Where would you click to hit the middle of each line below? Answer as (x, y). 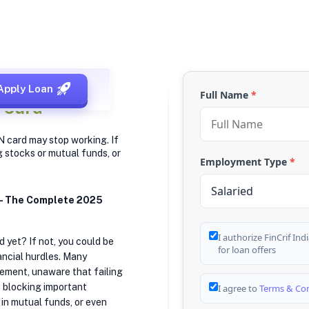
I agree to (238, 288)
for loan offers (247, 249)
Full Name (225, 94)
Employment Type (245, 161)
